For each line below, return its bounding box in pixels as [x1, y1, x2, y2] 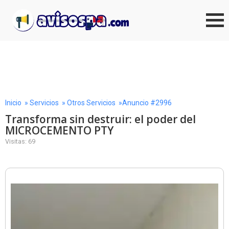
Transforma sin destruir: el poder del [5, 112, 196, 126]
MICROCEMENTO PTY [5, 123, 113, 138]
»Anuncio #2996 [116, 99, 172, 107]
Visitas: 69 [5, 138, 35, 145]
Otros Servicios [67, 99, 116, 107]
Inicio [5, 99, 21, 107]
